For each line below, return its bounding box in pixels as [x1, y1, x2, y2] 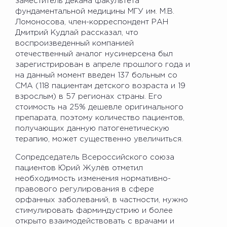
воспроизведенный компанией [15, 40, 134, 47]
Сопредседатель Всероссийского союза [15, 154, 174, 161]
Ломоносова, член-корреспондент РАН [15, 18, 168, 25]
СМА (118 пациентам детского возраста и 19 [15, 82, 185, 89]
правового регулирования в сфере [15, 185, 154, 193]
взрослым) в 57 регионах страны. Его [15, 93, 162, 100]
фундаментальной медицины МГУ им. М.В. [15, 8, 174, 15]
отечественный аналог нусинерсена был [15, 50, 173, 57]
